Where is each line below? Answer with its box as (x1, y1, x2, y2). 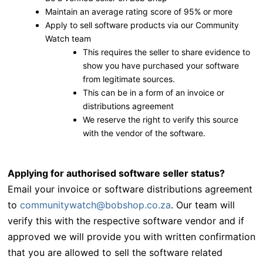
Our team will (176, 199, 235, 211)
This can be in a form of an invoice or (82, 87, 224, 98)
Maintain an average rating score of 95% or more (45, 6, 232, 17)
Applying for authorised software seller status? (7, 167, 225, 180)
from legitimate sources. (82, 74, 175, 85)
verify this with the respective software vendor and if (7, 215, 244, 227)
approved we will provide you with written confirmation (7, 231, 255, 243)
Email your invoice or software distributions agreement (7, 183, 252, 195)
